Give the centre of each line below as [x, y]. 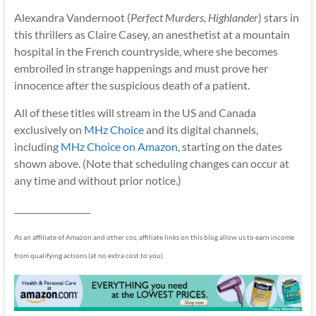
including [37, 146]
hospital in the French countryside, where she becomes [146, 51]
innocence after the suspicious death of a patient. [132, 85]
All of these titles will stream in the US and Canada [135, 112]
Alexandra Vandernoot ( [72, 17]
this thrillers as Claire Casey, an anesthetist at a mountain [152, 34]
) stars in [278, 17]
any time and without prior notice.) [97, 180]
